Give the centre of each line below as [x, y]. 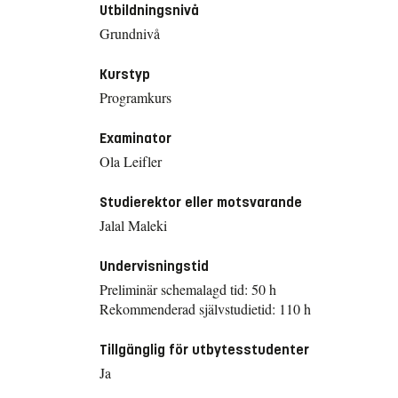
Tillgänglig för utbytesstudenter [204, 349]
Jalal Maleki [133, 225]
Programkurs [135, 97]
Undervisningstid [154, 266]
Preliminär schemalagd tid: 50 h [188, 289]
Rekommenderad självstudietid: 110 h [205, 308]
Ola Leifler [131, 161]
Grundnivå [130, 33]
